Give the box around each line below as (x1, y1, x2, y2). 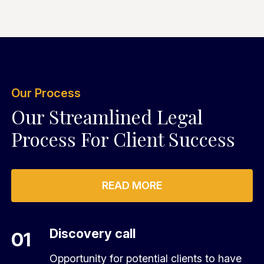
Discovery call (49, 226, 136, 242)
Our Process (11, 86, 81, 101)
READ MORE (102, 179, 162, 192)
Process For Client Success (11, 126, 236, 152)
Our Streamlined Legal (11, 104, 203, 130)
